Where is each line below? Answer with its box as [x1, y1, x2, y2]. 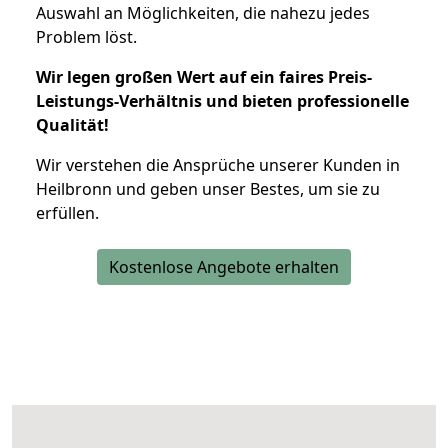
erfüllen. [36, 201, 99, 224]
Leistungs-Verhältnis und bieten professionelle [36, 89, 409, 112]
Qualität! [36, 113, 109, 136]
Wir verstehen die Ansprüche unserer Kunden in [36, 153, 400, 176]
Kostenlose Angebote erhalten [109, 255, 339, 278]
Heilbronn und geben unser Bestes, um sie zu [36, 177, 380, 200]
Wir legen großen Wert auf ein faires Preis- [36, 65, 372, 88]
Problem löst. [36, 25, 137, 48]
